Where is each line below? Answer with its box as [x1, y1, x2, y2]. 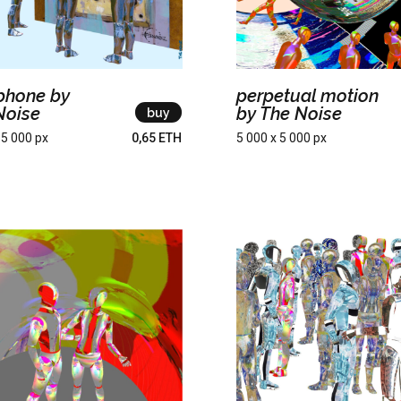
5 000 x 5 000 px [235, 130, 327, 145]
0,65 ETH [131, 130, 182, 145]
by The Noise [235, 102, 342, 124]
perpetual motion [235, 84, 379, 107]
